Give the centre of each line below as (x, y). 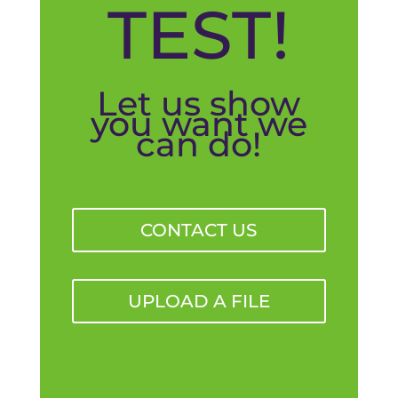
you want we (199, 123)
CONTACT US (199, 230)
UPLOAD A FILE (199, 301)
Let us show (199, 103)
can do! (199, 144)
